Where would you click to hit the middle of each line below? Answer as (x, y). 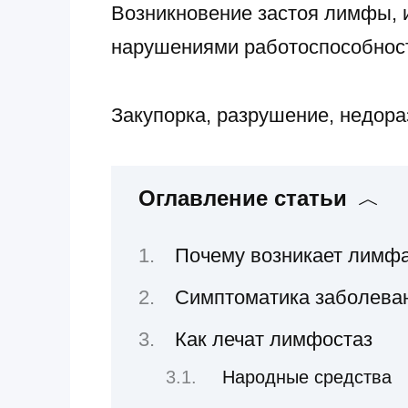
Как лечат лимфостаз (274, 339)
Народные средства (306, 377)
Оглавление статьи (243, 199)
